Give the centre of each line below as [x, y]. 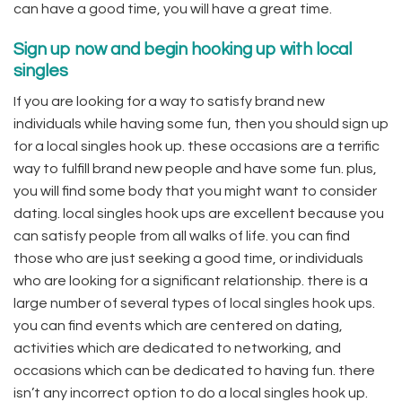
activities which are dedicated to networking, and [177, 348]
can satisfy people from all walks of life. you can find [182, 236]
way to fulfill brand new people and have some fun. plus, [195, 168]
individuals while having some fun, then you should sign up [201, 123]
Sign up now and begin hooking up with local [183, 50]
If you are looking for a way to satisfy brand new [169, 101]
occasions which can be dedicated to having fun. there [194, 370]
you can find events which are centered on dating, [178, 325]
